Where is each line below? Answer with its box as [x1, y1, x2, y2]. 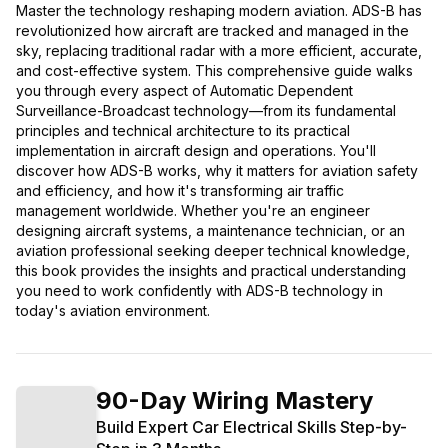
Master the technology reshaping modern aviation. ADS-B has [16, 2, 422, 20]
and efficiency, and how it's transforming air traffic [16, 182, 344, 200]
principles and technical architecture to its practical [16, 122, 350, 140]
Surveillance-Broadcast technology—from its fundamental [16, 102, 396, 120]
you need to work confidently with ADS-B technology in [16, 282, 383, 300]
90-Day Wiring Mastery [96, 386, 373, 416]
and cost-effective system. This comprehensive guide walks [16, 62, 413, 80]
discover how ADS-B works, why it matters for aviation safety [16, 162, 418, 180]
